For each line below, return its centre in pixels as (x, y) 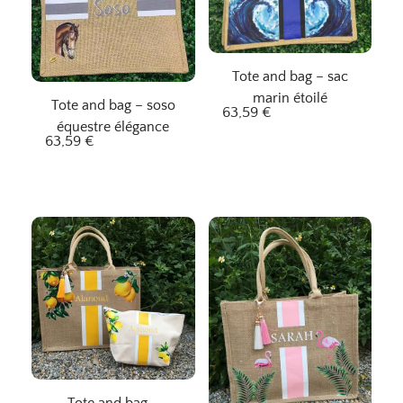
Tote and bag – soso (113, 105)
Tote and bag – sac (290, 77)
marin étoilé (290, 99)
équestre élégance (113, 126)
